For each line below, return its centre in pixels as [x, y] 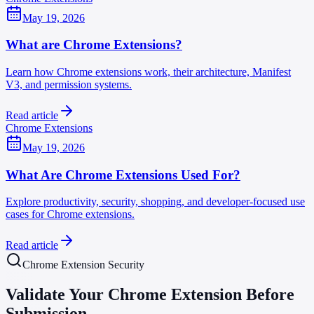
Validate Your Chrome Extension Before [150, 295]
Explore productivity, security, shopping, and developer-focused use [155, 202]
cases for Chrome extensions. [70, 214]
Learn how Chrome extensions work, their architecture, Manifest [148, 71]
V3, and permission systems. [69, 84]
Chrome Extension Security [83, 265]
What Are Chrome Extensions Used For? [123, 175]
